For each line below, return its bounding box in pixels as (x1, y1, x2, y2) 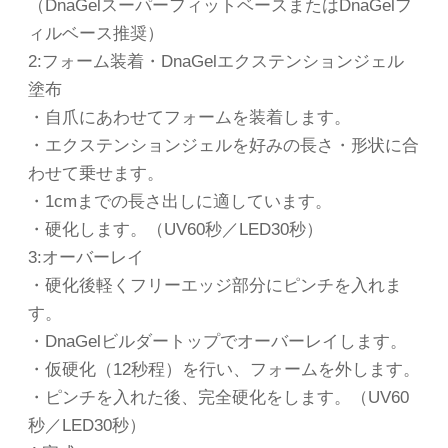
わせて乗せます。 (28, 164, 164, 184)
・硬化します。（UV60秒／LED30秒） (28, 220, 323, 240)
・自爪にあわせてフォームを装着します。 (28, 108, 351, 128)
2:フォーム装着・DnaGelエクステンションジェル (28, 52, 404, 72)
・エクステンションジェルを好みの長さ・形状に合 (28, 136, 419, 156)
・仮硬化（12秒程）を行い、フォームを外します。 (28, 360, 420, 380)
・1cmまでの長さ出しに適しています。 (28, 192, 332, 212)
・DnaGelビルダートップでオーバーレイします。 (28, 332, 407, 352)
